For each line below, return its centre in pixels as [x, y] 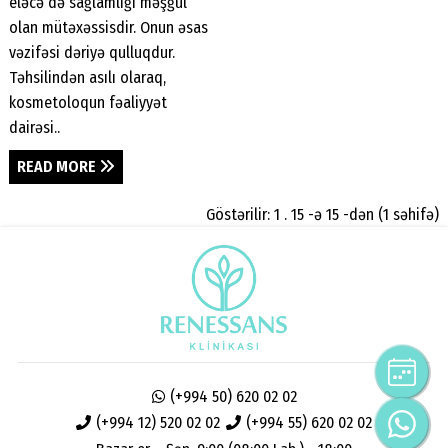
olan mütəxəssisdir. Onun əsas [108, 27]
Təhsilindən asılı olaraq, [87, 77]
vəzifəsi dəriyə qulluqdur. [92, 52]
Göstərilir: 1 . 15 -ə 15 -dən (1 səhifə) [322, 215]
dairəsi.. [34, 127]
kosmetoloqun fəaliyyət [88, 102]
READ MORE [58, 167]
